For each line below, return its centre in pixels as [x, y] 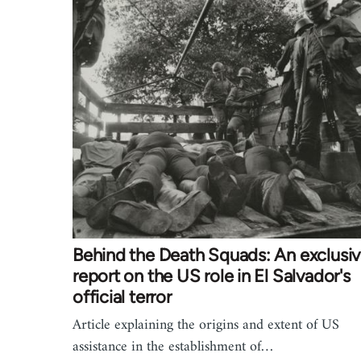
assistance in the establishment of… [173, 346]
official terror [122, 297]
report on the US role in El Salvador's [212, 276]
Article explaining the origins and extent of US [206, 325]
